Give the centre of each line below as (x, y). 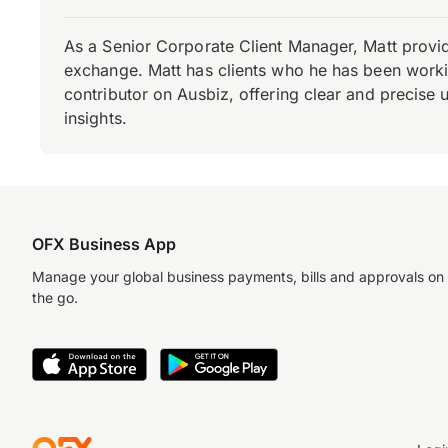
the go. (55, 297)
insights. (95, 118)
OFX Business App (104, 244)
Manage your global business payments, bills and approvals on (238, 276)
